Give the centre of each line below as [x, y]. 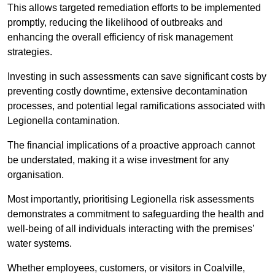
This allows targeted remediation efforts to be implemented [134, 8]
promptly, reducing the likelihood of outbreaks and [115, 23]
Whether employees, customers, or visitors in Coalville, [126, 268]
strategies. [30, 52]
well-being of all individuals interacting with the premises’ [131, 229]
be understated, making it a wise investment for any [118, 160]
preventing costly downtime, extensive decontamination [127, 91]
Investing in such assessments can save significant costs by [137, 77]
